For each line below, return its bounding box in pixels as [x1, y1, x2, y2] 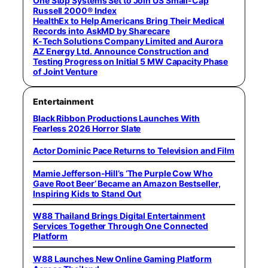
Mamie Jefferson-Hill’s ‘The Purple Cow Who [33, 167, 213, 178]
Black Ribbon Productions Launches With [33, 112, 200, 123]
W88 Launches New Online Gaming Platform [33, 253, 212, 264]
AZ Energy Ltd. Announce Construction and [33, 45, 209, 56]
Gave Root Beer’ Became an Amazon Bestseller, [33, 178, 221, 188]
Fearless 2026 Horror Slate [33, 123, 141, 133]
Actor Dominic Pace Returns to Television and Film [33, 145, 235, 156]
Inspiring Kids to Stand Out [33, 188, 142, 199]
